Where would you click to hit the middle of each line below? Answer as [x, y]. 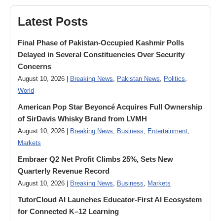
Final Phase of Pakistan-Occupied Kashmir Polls [101, 43]
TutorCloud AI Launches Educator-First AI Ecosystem [110, 200]
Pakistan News [138, 79]
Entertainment [167, 131]
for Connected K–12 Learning [68, 211]
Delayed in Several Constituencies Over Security [101, 55]
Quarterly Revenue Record [64, 171]
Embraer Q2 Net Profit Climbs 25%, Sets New [95, 159]
